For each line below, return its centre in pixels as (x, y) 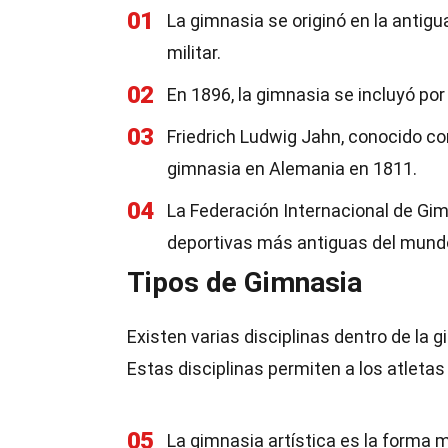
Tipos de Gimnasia (244, 282)
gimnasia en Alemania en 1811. (292, 168)
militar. (194, 52)
